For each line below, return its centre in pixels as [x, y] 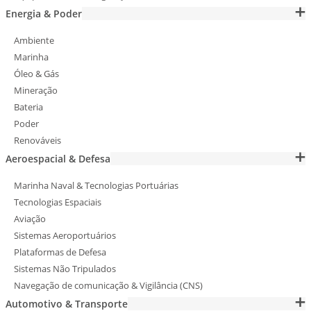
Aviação [30, 219]
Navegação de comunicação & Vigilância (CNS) [108, 286]
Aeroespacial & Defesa [58, 159]
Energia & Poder [44, 14]
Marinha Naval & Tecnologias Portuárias [96, 186]
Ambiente [34, 41]
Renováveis [37, 141]
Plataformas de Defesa [60, 252]
